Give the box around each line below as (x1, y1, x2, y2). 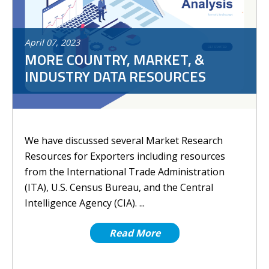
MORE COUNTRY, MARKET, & (25, 49, 205, 70)
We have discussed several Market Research (25, 134, 223, 147)
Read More (109, 226, 160, 240)
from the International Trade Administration (25, 165, 225, 178)
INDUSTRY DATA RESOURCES (25, 65, 206, 87)
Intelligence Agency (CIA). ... (25, 196, 145, 210)
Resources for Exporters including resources (25, 150, 225, 163)
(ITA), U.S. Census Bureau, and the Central (25, 181, 213, 194)
